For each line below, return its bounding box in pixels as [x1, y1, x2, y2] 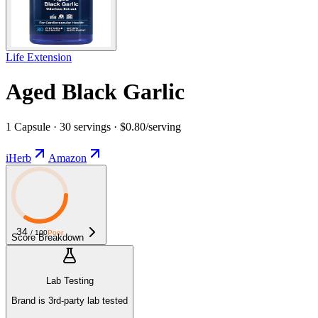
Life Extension [6, 50, 72, 63]
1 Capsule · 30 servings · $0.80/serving [6, 120, 181, 133]
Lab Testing [45, 275, 94, 286]
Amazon [48, 151, 87, 164]
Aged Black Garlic [6, 79, 185, 105]
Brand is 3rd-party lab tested [11, 295, 128, 307]
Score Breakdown [11, 231, 84, 243]
